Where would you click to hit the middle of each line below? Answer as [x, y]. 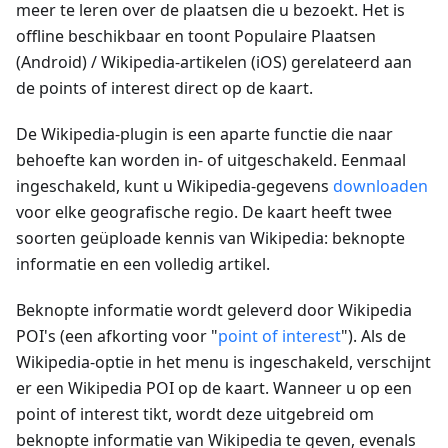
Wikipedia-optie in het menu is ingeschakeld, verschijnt [223, 362]
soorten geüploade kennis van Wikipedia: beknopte [210, 238]
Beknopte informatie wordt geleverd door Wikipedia [214, 310]
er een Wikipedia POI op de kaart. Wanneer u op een [214, 388]
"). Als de [373, 336]
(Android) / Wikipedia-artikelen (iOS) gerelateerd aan [214, 62]
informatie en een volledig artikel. [143, 264]
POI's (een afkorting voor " [117, 336]
